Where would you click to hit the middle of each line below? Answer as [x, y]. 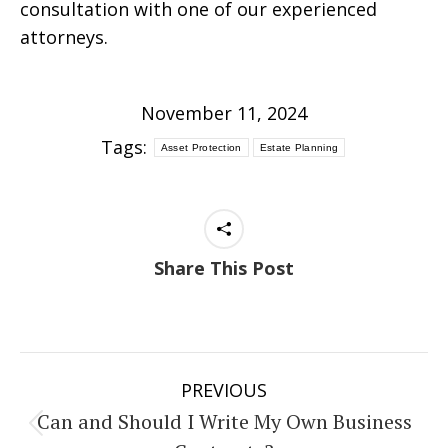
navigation [99, 416]
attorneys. [64, 37]
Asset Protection [201, 147]
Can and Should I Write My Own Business [224, 421]
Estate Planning [299, 147]
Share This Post [224, 268]
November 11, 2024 [224, 113]
